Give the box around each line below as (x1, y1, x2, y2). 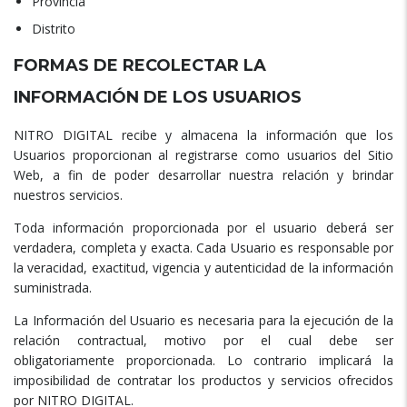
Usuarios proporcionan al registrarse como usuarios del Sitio (14, 146, 393, 164)
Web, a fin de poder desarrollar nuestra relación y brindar (14, 166, 393, 184)
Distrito (32, 20, 75, 38)
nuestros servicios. (14, 186, 123, 204)
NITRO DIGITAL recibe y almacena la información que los (14, 126, 393, 144)
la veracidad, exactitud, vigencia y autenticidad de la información (14, 259, 393, 277)
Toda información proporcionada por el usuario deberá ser (14, 219, 393, 237)
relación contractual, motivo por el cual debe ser (14, 332, 393, 350)
